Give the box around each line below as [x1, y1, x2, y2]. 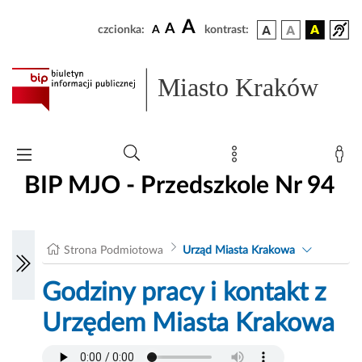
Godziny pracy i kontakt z [42, 280, 326, 306]
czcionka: [98, 24, 145, 36]
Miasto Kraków [158, 73, 319, 103]
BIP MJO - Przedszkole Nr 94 [24, 173, 335, 198]
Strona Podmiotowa [64, 245, 164, 257]
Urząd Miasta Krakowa [182, 245, 295, 257]
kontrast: [204, 24, 249, 36]
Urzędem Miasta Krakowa [42, 310, 335, 337]
